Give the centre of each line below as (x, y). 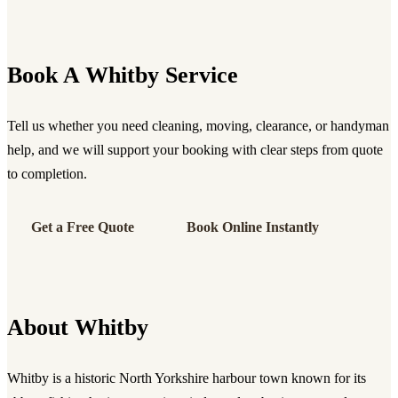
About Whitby (78, 327)
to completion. (47, 174)
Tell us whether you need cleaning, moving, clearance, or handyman (198, 126)
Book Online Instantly (252, 227)
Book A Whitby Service (123, 75)
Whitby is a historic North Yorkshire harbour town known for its (187, 378)
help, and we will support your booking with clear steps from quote (195, 150)
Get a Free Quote (83, 227)
